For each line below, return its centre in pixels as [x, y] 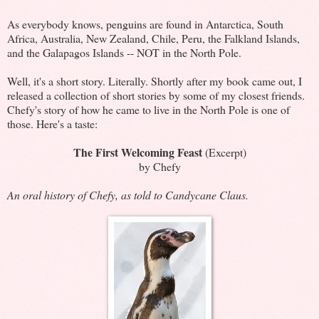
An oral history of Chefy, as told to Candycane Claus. [128, 194]
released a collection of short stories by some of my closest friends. [156, 95]
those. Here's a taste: [52, 123]
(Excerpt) [224, 152]
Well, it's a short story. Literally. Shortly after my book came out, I [155, 80]
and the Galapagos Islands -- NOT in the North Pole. [124, 52]
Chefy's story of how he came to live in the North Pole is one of [148, 109]
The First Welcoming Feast [137, 152]
